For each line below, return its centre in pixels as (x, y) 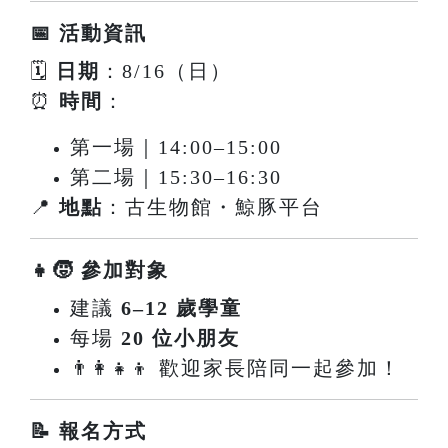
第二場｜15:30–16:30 (176, 177)
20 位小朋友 (180, 338)
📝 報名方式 (88, 431)
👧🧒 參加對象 (99, 270)
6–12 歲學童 (181, 308)
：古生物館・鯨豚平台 (213, 207)
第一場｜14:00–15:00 (176, 147)
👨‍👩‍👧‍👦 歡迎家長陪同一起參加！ (235, 368)
